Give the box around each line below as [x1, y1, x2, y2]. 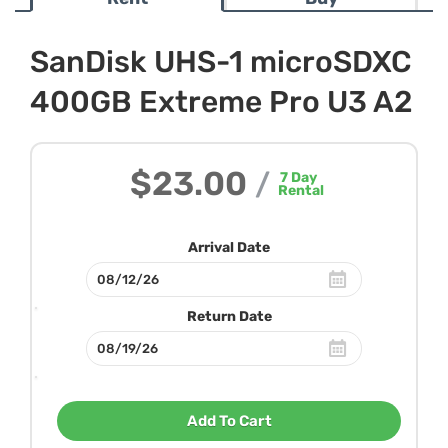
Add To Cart [186, 412, 272, 430]
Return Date [186, 308, 272, 325]
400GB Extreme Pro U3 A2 [30, 84, 413, 120]
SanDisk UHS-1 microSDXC [30, 44, 412, 80]
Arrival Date [188, 239, 270, 256]
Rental [277, 182, 324, 199]
